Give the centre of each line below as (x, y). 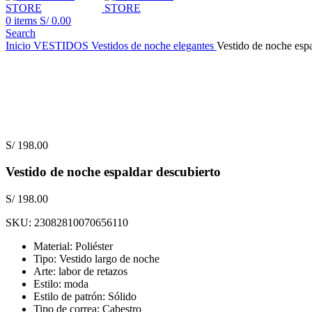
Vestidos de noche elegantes (154, 45)
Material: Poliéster (73, 246)
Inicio (19, 45)
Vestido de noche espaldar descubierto (113, 172)
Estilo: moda (61, 283)
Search (21, 33)
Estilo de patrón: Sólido (85, 296)
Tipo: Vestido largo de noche (96, 258)
